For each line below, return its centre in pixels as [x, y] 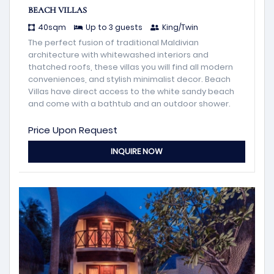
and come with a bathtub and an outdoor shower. [129, 103]
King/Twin [180, 27]
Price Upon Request [73, 130]
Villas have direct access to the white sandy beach [131, 91]
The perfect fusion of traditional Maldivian [113, 42]
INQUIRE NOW [137, 151]
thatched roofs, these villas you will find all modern [131, 67]
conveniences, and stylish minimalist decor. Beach [129, 79]
